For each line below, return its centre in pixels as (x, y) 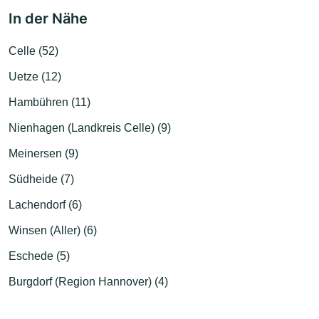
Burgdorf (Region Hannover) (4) (88, 282)
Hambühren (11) (49, 103)
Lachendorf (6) (45, 205)
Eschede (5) (39, 256)
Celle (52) (33, 51)
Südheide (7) (41, 179)
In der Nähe (48, 19)
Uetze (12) (35, 77)
